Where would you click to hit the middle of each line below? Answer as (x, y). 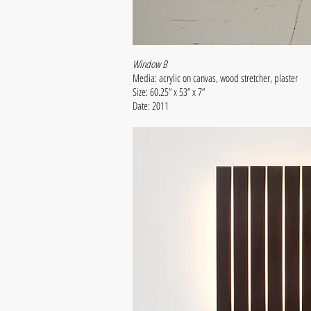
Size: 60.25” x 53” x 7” (170, 92)
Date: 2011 (151, 106)
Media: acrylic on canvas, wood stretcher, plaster (217, 78)
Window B (150, 64)
